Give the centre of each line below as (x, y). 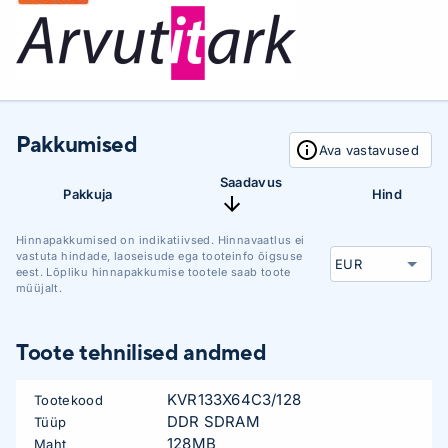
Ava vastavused (368, 150)
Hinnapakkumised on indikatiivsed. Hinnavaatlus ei (160, 240)
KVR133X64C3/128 (234, 399)
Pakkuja (88, 194)
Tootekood (68, 400)
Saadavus (251, 182)
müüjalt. (39, 288)
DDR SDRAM (213, 421)
